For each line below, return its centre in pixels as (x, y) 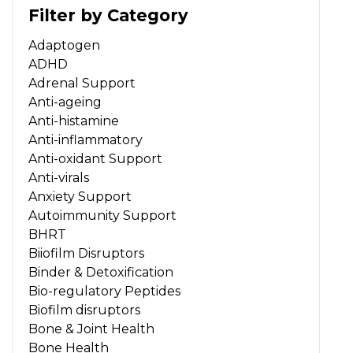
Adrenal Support (82, 84)
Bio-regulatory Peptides (104, 292)
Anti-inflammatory (85, 140)
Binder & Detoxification (101, 273)
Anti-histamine (74, 121)
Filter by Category (108, 15)
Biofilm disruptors (84, 310)
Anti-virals (59, 178)
